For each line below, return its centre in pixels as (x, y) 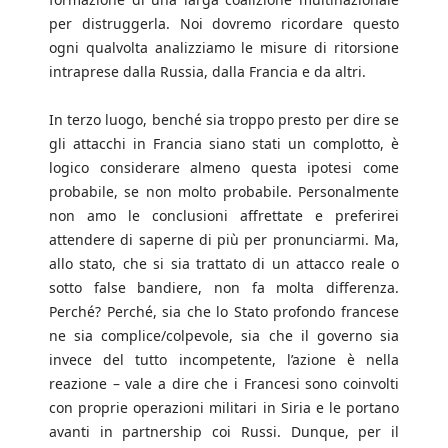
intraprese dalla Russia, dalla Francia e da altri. (207, 72)
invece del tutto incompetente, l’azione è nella (224, 360)
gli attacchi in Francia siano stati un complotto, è (224, 144)
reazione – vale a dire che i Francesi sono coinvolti (224, 384)
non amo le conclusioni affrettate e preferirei (224, 216)
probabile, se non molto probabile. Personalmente (224, 192)
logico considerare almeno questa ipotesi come (224, 168)
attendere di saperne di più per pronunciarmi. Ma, (224, 240)
